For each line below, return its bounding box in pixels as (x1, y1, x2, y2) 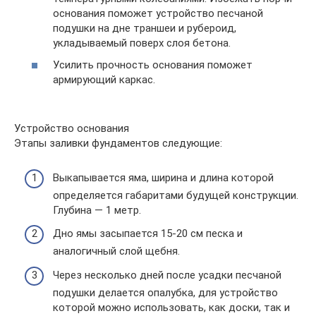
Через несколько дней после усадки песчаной (53, 268, 281, 281)
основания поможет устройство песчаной (53, 6, 263, 20)
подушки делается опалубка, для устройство (53, 286, 278, 299)
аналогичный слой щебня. (53, 245, 180, 257)
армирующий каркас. (53, 73, 155, 86)
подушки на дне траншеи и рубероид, (53, 21, 236, 35)
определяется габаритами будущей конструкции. (53, 188, 298, 202)
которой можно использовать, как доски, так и (53, 300, 290, 314)
